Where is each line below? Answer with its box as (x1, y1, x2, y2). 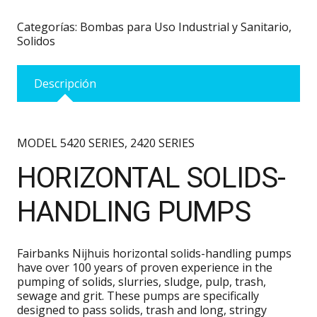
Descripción (34, 76, 96, 92)
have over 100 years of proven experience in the (17, 260, 272, 276)
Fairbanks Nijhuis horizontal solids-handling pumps (17, 246, 292, 262)
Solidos (17, 33, 55, 50)
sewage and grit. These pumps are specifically (17, 288, 259, 304)
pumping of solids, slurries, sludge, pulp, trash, (17, 274, 266, 290)
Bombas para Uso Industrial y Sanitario (80, 19, 289, 35)
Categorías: (17, 19, 80, 35)
